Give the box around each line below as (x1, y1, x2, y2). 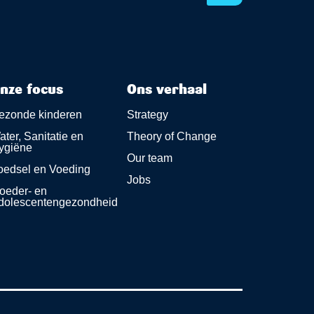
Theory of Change (126, 130, 217, 142)
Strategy (126, 109, 168, 121)
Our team (126, 152, 172, 164)
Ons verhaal (126, 83, 207, 97)
